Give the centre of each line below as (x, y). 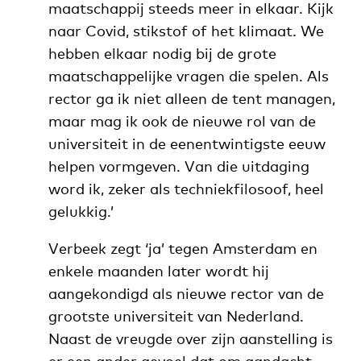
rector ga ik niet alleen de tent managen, (191, 98)
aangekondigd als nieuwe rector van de (186, 293)
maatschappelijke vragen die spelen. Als (188, 76)
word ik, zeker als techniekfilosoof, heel (186, 189)
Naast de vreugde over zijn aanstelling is (190, 338)
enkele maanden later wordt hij (158, 271)
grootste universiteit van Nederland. (176, 316)
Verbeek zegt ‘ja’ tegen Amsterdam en (183, 248)
